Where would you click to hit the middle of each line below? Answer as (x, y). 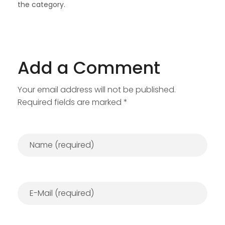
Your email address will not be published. (97, 89)
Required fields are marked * (73, 102)
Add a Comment (89, 68)
